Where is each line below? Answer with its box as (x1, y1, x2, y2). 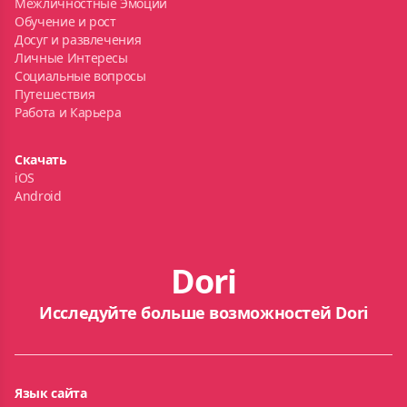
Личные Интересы (15, 49, 128, 66)
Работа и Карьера (15, 104, 122, 121)
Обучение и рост (15, 13, 116, 30)
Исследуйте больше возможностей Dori (39, 302, 368, 323)
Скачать (15, 151, 67, 168)
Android (15, 187, 62, 204)
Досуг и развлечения (15, 31, 142, 48)
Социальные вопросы (15, 67, 146, 84)
